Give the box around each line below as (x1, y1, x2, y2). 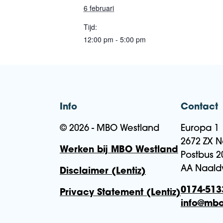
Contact (181, 103, 218, 112)
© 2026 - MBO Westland (60, 124, 159, 133)
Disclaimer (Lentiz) (60, 167, 146, 176)
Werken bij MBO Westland (60, 145, 178, 155)
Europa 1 (181, 124, 219, 133)
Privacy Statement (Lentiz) (60, 188, 181, 198)
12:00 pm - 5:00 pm (84, 34, 146, 44)
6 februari (84, 3, 114, 13)
